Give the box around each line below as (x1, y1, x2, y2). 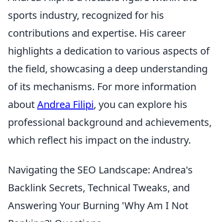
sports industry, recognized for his (8, 8, 164, 22)
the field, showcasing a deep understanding (8, 62, 208, 76)
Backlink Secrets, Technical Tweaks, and (8, 181, 190, 195)
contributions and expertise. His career (8, 26, 186, 40)
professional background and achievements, (8, 115, 212, 129)
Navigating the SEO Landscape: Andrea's (8, 163, 193, 177)
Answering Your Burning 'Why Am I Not (8, 199, 188, 213)
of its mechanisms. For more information (8, 80, 196, 94)
